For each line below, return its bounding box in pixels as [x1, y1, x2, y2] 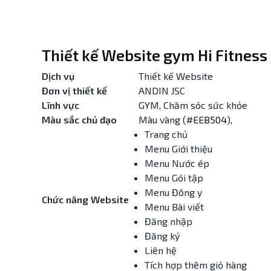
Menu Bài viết [145, 201, 204, 212]
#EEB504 [186, 114, 227, 125]
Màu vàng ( [139, 114, 186, 125]
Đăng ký [145, 230, 180, 241]
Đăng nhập [145, 215, 192, 227]
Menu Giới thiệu [145, 143, 212, 154]
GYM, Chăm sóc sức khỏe [139, 99, 247, 111]
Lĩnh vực [42, 99, 79, 111]
